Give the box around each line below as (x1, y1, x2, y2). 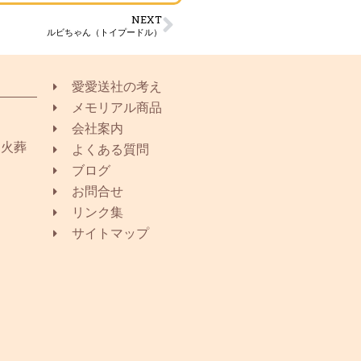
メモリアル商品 (71, 99, 162, 115)
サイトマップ (71, 225, 149, 241)
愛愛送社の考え (71, 78, 162, 94)
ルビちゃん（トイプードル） (47, 25, 162, 38)
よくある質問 (71, 141, 149, 157)
